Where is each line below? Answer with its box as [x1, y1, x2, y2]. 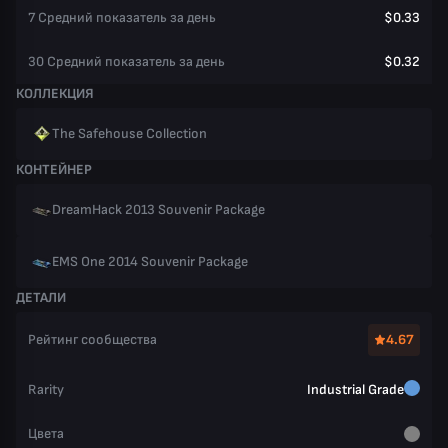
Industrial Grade [307, 381, 404, 398]
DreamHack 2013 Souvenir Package [52, 201, 265, 218]
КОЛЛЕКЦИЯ [16, 85, 94, 102]
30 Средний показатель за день [28, 53, 225, 70]
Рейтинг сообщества [28, 331, 157, 348]
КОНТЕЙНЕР [16, 161, 92, 178]
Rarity [28, 381, 64, 398]
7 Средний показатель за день [28, 9, 216, 26]
